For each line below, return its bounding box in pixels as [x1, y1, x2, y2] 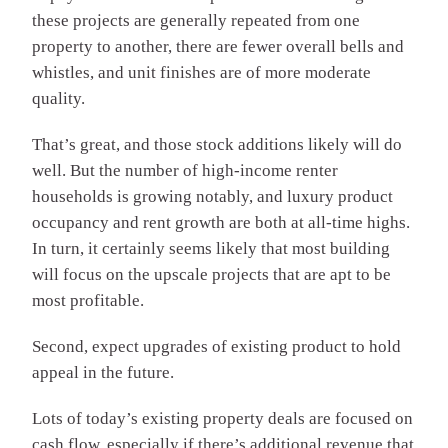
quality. [32, 88, 85, 108]
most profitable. [32, 290, 144, 310]
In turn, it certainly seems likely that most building [32, 238, 390, 258]
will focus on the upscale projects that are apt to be [32, 264, 391, 284]
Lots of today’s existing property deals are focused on [32, 408, 413, 428]
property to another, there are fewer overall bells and [32, 36, 404, 56]
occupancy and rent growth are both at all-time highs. [32, 212, 410, 232]
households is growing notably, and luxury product [32, 186, 393, 206]
